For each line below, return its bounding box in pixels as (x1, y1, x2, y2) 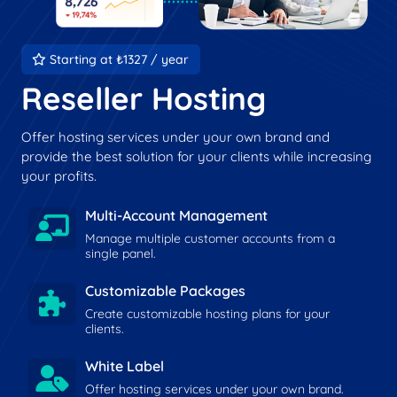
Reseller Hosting (21, 78, 266, 118)
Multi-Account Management (84, 206, 268, 224)
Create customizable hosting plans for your (84, 305, 330, 322)
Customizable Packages (84, 281, 245, 300)
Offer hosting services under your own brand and (21, 128, 330, 145)
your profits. (21, 167, 97, 184)
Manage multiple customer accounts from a (84, 230, 335, 246)
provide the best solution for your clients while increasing (21, 147, 371, 165)
